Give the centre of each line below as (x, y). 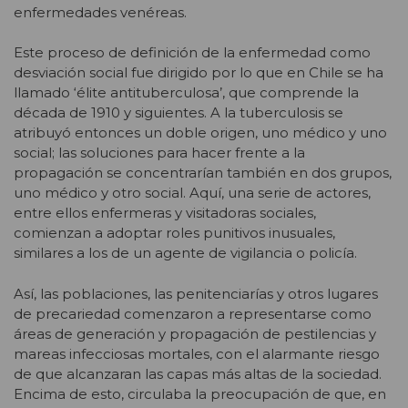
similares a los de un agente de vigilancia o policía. (185, 253)
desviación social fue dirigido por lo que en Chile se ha (199, 73)
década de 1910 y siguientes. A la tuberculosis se (178, 113)
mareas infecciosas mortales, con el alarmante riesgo (197, 353)
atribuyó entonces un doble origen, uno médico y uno (200, 133)
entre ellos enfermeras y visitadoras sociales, (165, 213)
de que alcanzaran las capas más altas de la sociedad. (198, 373)
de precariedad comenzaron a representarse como (193, 313)
